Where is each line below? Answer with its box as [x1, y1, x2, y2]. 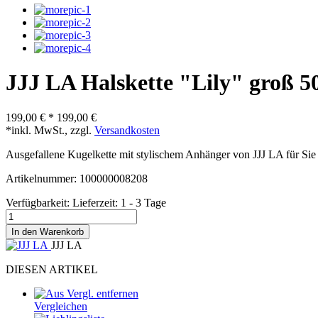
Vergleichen [34, 300, 87, 312]
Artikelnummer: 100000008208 [6, 172, 148, 185]
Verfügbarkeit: [6, 196, 72, 209]
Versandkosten [94, 124, 160, 136]
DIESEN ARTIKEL [6, 263, 98, 275]
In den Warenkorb [11, 226, 84, 237]
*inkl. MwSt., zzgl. [6, 124, 94, 136]
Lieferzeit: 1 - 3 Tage [72, 196, 166, 209]
